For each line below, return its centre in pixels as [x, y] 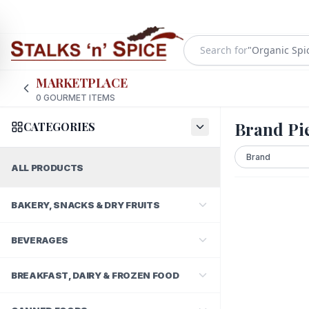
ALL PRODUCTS [48, 168]
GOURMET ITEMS [78, 98]
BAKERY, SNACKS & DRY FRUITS [86, 205]
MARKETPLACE [82, 83]
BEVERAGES [40, 240]
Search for [224, 50]
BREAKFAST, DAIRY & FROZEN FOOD [95, 275]
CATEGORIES [59, 127]
